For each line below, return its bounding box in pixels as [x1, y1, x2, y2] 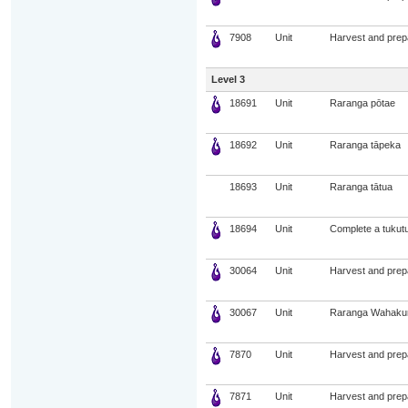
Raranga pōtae [329, 97, 395, 108]
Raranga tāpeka [329, 139, 401, 150]
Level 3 [210, 74, 245, 85]
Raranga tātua [329, 181, 393, 192]
